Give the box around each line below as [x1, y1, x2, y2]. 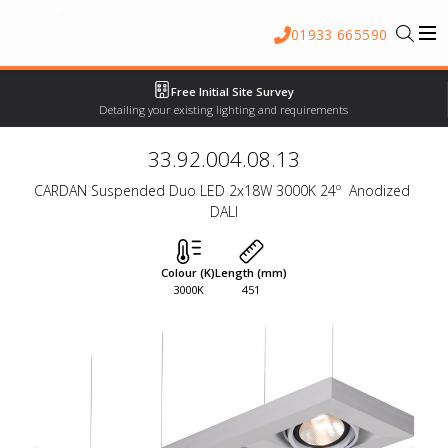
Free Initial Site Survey [170, 83, 294, 99]
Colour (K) [161, 265, 215, 281]
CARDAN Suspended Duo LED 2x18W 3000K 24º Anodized [34, 180, 410, 200]
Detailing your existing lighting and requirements [99, 101, 348, 117]
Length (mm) [215, 265, 287, 281]
